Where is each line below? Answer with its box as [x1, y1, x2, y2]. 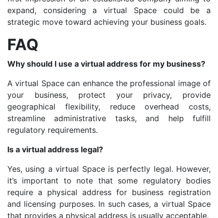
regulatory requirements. [7, 125, 98, 135]
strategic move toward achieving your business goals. [7, 17, 206, 27]
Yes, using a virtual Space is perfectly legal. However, [7, 164, 211, 174]
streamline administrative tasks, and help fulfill [7, 113, 211, 124]
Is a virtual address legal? [7, 145, 103, 155]
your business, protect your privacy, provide [7, 90, 211, 100]
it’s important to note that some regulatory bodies [7, 176, 211, 186]
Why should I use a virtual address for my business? [7, 59, 205, 69]
